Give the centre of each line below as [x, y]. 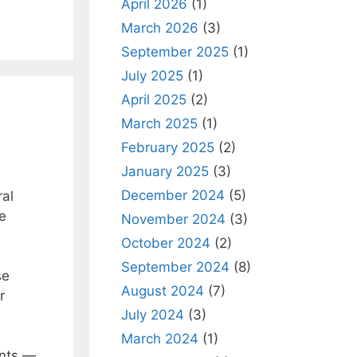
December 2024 [173, 195]
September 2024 [175, 267]
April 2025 [154, 100]
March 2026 [160, 28]
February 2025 [168, 147]
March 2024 [160, 339]
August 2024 [163, 291]
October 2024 [166, 243]
